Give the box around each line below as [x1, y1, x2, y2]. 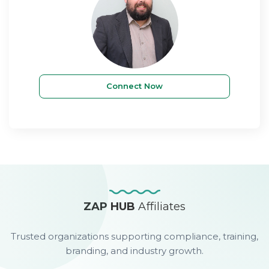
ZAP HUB [83, 199, 139, 213]
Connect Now [106, 81, 163, 91]
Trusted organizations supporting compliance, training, [11, 230, 258, 242]
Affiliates [138, 199, 186, 213]
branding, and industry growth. [65, 244, 204, 256]
